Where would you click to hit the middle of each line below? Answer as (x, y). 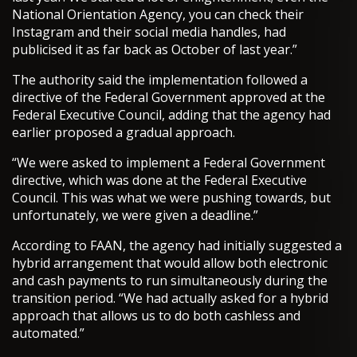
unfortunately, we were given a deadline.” (135, 216)
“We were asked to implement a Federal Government (169, 163)
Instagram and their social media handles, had (149, 32)
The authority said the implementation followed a (160, 80)
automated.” (48, 333)
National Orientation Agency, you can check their (158, 15)
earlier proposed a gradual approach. (124, 133)
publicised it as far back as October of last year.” (155, 50)
